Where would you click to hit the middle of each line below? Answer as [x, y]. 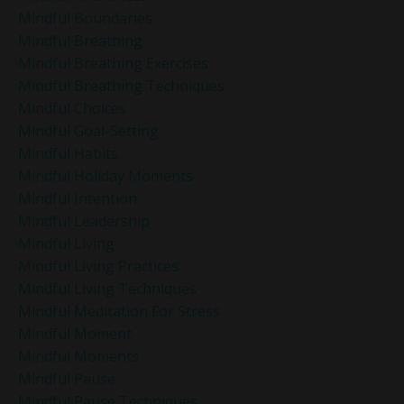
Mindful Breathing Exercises [113, 64]
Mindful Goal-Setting [88, 131]
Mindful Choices [72, 109]
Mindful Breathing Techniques [121, 86]
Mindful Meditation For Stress [119, 312]
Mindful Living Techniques [107, 289]
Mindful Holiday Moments [106, 176]
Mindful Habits [68, 154]
